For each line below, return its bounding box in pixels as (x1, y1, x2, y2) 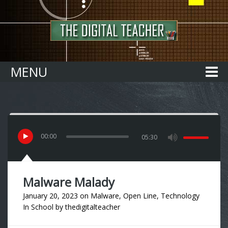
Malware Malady (23, 174, 115, 190)
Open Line (123, 191, 157, 201)
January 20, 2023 (23, 191, 78, 201)
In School (23, 202, 53, 212)
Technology (161, 191, 199, 201)
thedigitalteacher (65, 202, 120, 212)
